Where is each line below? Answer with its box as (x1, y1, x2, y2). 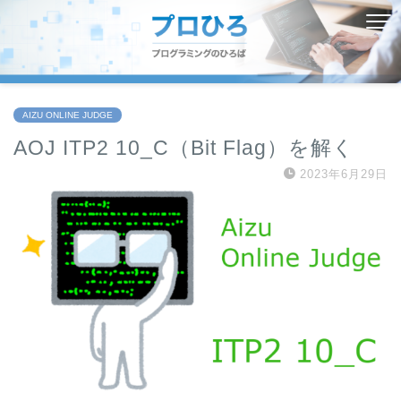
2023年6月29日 (300, 167, 388, 182)
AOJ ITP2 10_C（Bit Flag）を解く (13, 136, 354, 160)
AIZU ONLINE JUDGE (22, 110, 113, 121)
